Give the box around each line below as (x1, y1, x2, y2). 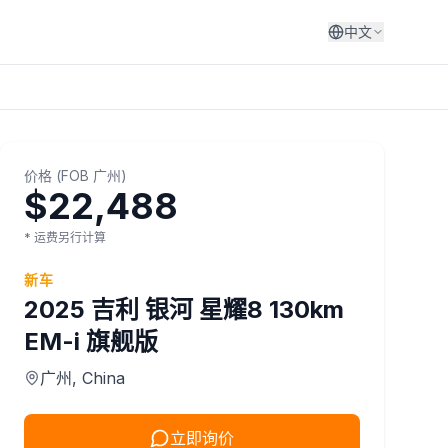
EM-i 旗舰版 (24, 327, 158, 356)
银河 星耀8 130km (145, 295, 344, 324)
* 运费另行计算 (24, 230, 106, 245)
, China (72, 368, 125, 388)
